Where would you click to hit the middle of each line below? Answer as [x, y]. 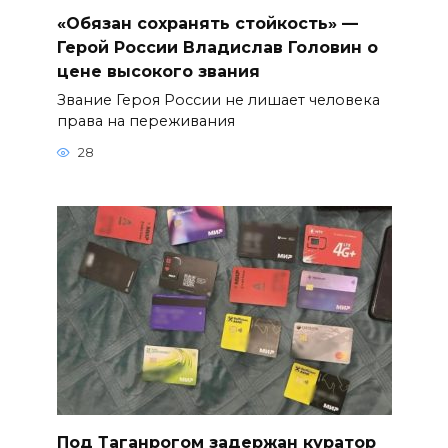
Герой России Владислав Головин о [217, 47]
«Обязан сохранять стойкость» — [207, 23]
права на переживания [145, 120]
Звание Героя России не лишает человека [218, 99]
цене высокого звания [158, 71]
